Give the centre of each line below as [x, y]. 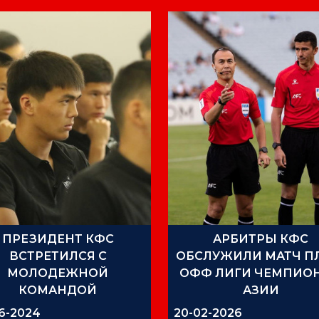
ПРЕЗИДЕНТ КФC [58, 239]
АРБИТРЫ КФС [261, 239]
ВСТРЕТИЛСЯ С [58, 256]
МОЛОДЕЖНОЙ [58, 273]
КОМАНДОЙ [58, 290]
